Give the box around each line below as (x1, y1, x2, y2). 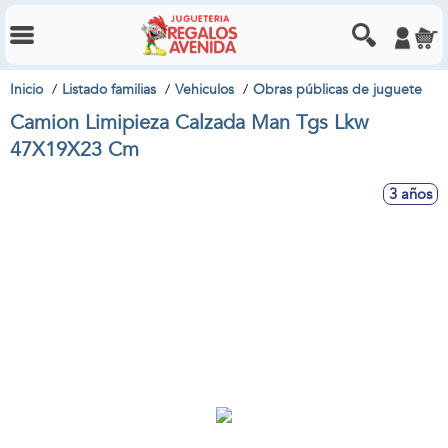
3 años (389, 184, 432, 204)
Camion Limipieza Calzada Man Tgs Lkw (10, 109, 368, 136)
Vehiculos (175, 80, 234, 99)
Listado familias (62, 80, 156, 99)
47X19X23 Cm (10, 136, 139, 163)
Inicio (10, 80, 43, 99)
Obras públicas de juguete (253, 80, 422, 99)
